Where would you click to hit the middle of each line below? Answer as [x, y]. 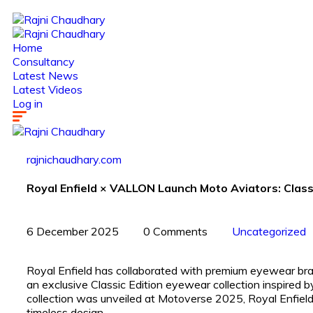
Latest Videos [48, 89]
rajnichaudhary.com [74, 159]
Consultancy [44, 61]
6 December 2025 [73, 231]
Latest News [45, 75]
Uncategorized [269, 231]
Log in [28, 103]
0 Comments [175, 231]
